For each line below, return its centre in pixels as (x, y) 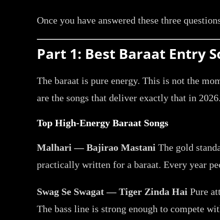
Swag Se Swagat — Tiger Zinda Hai (112, 191)
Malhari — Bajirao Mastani (96, 147)
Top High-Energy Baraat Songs (103, 123)
